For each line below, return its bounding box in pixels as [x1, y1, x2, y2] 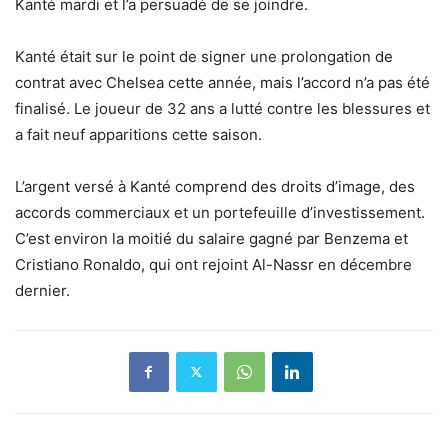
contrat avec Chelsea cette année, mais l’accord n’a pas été [15, 72, 430, 92]
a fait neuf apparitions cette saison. [15, 124, 262, 144]
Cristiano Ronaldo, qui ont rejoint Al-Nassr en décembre [15, 254, 412, 274]
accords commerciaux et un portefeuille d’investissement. [15, 202, 425, 222]
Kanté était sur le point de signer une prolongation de [15, 46, 393, 66]
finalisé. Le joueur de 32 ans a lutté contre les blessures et [15, 98, 430, 118]
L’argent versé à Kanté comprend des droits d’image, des [15, 176, 415, 196]
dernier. [15, 280, 70, 300]
